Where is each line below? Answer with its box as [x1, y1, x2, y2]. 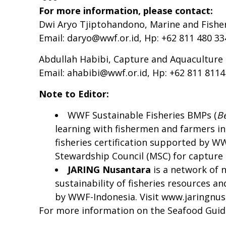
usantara [110, 163, 151, 176]
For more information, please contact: [39, 5, 213, 17]
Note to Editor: [39, 88, 109, 100]
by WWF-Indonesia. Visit [55, 191, 161, 203]
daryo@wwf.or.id [67, 32, 139, 44]
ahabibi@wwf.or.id [67, 67, 147, 79]
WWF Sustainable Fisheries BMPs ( [68, 109, 217, 122]
